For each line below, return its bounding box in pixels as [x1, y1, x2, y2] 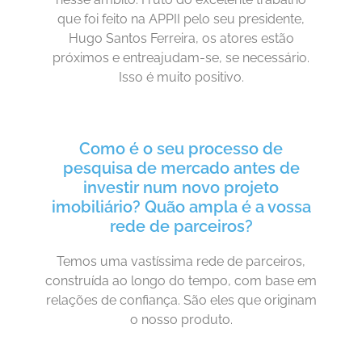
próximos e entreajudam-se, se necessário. [53, 49, 309, 65]
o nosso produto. [129, 312, 233, 328]
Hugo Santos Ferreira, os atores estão [68, 30, 294, 46]
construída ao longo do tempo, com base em [45, 273, 317, 289]
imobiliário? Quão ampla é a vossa [51, 197, 311, 217]
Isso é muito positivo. [118, 69, 244, 85]
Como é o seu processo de [79, 139, 283, 159]
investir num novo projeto [83, 178, 279, 198]
